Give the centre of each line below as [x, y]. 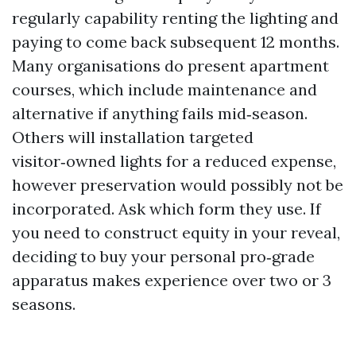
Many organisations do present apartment [170, 65]
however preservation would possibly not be [178, 184]
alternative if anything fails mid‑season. [160, 113]
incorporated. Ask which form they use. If [166, 208]
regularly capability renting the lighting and [175, 17]
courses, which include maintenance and [164, 89]
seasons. [44, 304]
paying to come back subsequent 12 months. [176, 41]
